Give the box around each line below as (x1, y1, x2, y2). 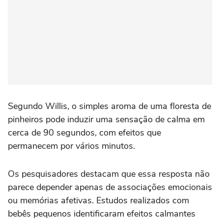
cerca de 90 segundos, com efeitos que (8, 127, 161, 139)
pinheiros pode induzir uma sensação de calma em (8, 113, 205, 126)
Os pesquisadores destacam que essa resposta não (8, 168, 210, 180)
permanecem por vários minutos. (8, 140, 135, 152)
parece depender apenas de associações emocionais (8, 181, 212, 193)
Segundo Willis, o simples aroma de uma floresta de (8, 100, 211, 112)
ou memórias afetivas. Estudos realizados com (8, 194, 189, 207)
